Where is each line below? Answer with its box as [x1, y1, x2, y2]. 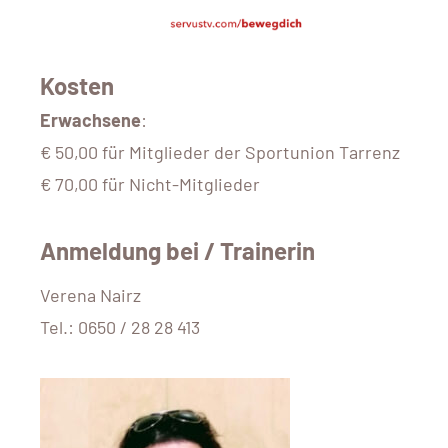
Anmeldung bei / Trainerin [40, 235, 315, 265]
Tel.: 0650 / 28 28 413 [40, 315, 200, 338]
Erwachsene [40, 108, 141, 131]
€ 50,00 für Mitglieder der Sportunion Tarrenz [40, 140, 400, 163]
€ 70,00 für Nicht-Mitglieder [40, 172, 260, 195]
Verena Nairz [40, 283, 141, 306]
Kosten [40, 70, 114, 100]
